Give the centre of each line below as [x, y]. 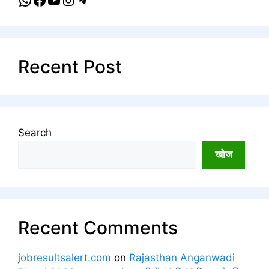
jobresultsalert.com [65, 257]
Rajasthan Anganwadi [182, 257]
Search [35, 132]
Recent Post [70, 66]
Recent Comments [98, 227]
